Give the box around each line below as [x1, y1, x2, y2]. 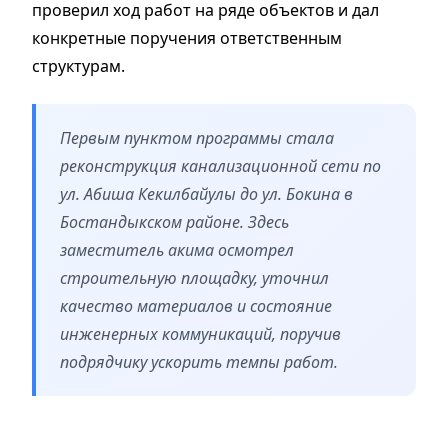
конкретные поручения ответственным [32, 26, 342, 49]
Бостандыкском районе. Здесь [60, 210, 289, 233]
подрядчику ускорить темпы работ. [60, 350, 338, 373]
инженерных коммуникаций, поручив [60, 322, 341, 345]
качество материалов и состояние [60, 294, 332, 317]
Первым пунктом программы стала [60, 126, 334, 149]
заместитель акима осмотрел [60, 238, 294, 261]
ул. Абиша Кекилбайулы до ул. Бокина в [60, 182, 353, 205]
